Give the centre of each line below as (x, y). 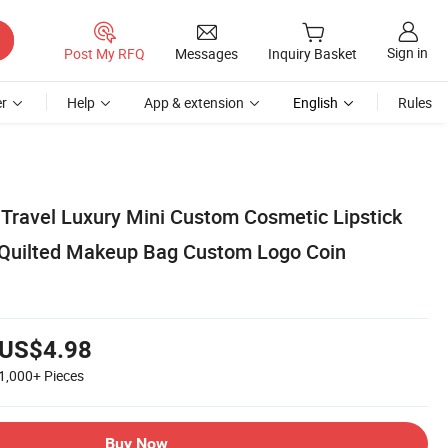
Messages (206, 53)
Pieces (64, 375)
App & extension (194, 102)
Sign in (407, 53)
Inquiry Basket (312, 54)
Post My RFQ (104, 53)
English (315, 102)
